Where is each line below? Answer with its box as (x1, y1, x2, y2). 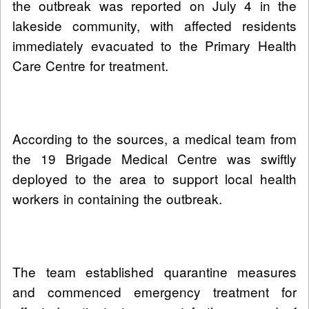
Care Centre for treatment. (12, 56, 168, 75)
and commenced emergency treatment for (12, 282, 297, 301)
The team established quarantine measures (12, 262, 297, 281)
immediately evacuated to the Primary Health (12, 36, 297, 55)
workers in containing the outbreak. (12, 189, 222, 208)
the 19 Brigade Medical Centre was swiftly (12, 149, 297, 168)
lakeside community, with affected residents (12, 16, 297, 35)
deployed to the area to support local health (12, 169, 297, 188)
